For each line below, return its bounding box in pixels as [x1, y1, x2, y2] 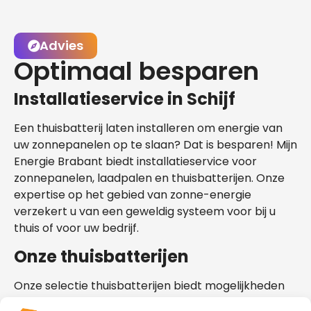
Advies [40, 37, 83, 55]
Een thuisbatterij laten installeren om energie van [14, 120, 283, 137]
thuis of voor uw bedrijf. [14, 220, 139, 237]
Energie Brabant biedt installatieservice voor [14, 153, 257, 170]
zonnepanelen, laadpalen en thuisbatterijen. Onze [14, 170, 285, 187]
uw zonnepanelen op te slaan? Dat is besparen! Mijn [14, 137, 297, 153]
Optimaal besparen [14, 53, 259, 90]
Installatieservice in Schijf [14, 87, 235, 111]
